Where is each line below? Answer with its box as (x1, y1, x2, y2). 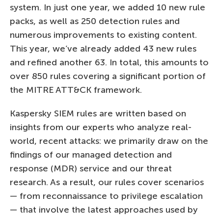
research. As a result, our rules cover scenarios (10, 176, 204, 188)
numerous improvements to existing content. (10, 29, 197, 40)
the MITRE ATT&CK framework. (10, 84, 142, 95)
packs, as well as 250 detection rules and (10, 15, 180, 27)
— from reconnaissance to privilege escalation (10, 190, 203, 201)
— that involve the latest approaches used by (10, 204, 198, 215)
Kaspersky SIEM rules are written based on (10, 108, 186, 119)
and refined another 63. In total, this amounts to (10, 56, 209, 68)
